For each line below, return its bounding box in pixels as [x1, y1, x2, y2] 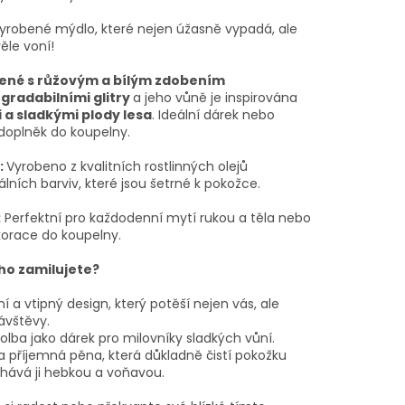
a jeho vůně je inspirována [132, 89, 297, 108]
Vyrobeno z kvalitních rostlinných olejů [5, 157, 248, 176]
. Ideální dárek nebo [151, 106, 275, 125]
